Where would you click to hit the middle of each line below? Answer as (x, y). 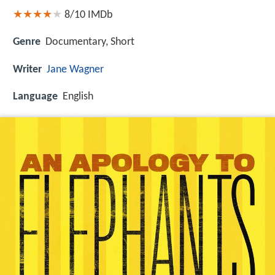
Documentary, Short (90, 42)
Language (35, 96)
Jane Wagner (75, 69)
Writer (27, 69)
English (78, 96)
